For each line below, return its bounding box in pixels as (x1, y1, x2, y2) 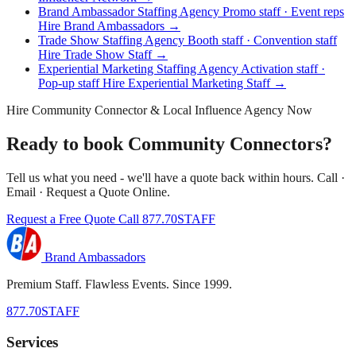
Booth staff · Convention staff (188, 33, 337, 48)
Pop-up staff (38, 76, 103, 91)
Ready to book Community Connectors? (6, 133, 332, 155)
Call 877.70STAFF (118, 212, 215, 226)
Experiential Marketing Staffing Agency (38, 62, 241, 76)
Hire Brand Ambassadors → (38, 19, 180, 33)
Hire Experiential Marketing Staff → (103, 76, 286, 91)
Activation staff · (241, 62, 325, 76)
